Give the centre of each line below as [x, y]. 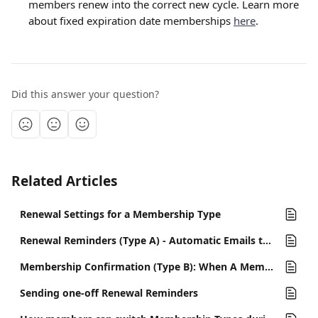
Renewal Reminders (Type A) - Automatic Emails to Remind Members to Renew [267, 240]
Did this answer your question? [85, 94]
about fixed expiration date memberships [131, 21]
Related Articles [64, 181]
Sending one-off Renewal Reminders [109, 293]
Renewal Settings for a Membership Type [120, 214]
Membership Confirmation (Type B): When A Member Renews [269, 267]
